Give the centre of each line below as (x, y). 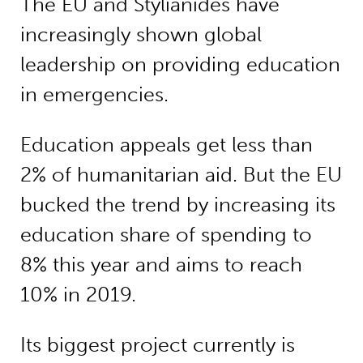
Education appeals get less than (166, 144)
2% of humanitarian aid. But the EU (181, 174)
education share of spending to (166, 234)
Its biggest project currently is (157, 344)
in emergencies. (94, 95)
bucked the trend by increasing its (177, 204)
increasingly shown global (141, 35)
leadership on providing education (180, 65)
